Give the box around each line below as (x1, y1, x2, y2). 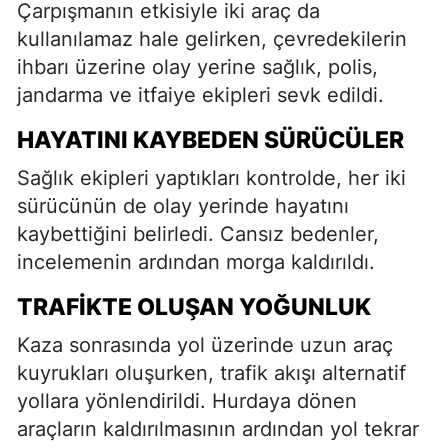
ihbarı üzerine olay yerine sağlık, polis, (17, 54, 378, 79)
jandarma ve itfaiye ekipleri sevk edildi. (17, 82, 384, 107)
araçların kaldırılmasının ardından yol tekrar (17, 416, 419, 441)
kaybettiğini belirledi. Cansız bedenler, (17, 221, 379, 246)
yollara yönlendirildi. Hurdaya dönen (17, 388, 357, 413)
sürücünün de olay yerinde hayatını (17, 193, 349, 218)
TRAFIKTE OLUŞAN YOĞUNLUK (17, 292, 371, 321)
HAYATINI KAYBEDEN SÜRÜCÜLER (17, 125, 404, 154)
